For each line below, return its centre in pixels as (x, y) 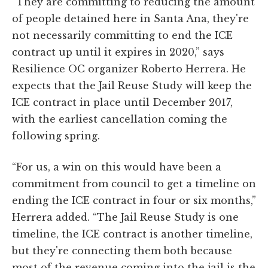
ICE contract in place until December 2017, (122, 103)
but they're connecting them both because (122, 251)
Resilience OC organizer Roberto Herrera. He (129, 69)
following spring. (56, 136)
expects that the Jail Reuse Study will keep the (132, 86)
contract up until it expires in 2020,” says (118, 52)
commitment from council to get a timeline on (134, 184)
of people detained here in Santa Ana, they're (130, 19)
